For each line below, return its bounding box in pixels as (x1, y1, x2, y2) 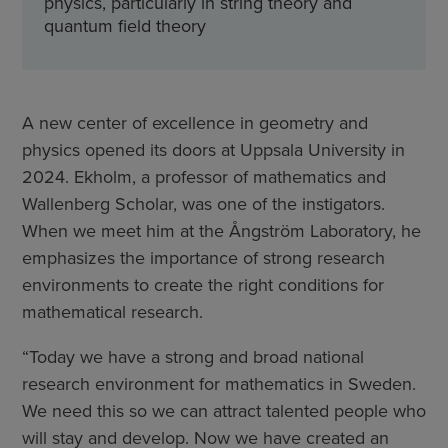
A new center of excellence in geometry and (22, 109, 368, 136)
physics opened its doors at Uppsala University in (22, 136, 405, 163)
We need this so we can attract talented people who (22, 397, 426, 424)
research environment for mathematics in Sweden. (22, 370, 416, 397)
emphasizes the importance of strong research (22, 244, 385, 271)
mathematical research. (22, 298, 203, 325)
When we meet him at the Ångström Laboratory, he (22, 217, 421, 244)
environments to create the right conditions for (22, 271, 384, 298)
